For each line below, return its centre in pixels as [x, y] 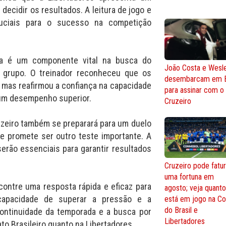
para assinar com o [194, 90]
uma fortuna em [189, 177]
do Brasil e [181, 210]
